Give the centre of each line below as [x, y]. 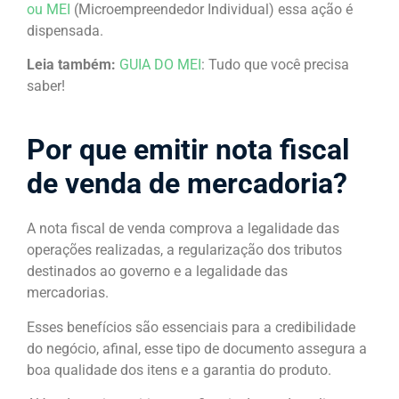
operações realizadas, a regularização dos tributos [184, 250]
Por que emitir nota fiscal [188, 150]
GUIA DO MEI [160, 65]
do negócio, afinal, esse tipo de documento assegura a [197, 348]
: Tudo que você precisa [275, 65]
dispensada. [65, 30]
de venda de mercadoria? [187, 184]
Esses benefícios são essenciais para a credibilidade [191, 327]
